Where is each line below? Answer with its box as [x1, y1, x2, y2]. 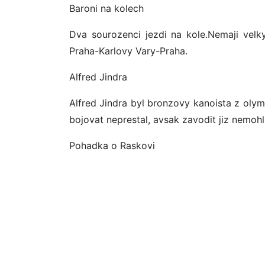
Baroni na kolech [69, 2, 144, 15]
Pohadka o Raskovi [69, 140, 155, 152]
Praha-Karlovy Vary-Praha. [69, 45, 188, 57]
